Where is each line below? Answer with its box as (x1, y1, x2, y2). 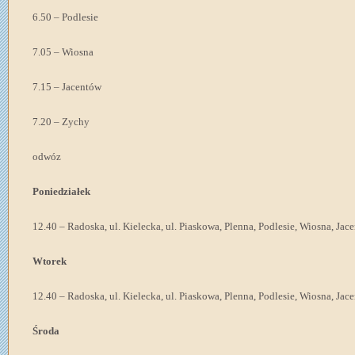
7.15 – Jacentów (32, 81, 101, 93)
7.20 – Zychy (32, 116, 90, 128)
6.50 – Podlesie (32, 11, 98, 23)
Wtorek (32, 255, 67, 267)
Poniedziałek (32, 185, 90, 197)
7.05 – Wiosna (32, 46, 94, 58)
